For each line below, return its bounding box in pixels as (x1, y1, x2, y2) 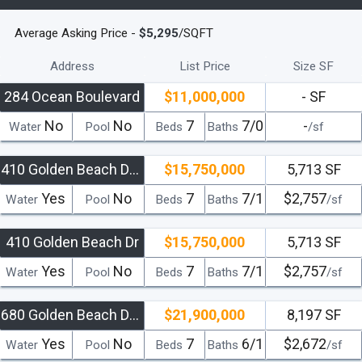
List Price (179, 58, 231, 74)
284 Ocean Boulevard (4, 87, 141, 105)
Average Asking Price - (15, 25, 139, 40)
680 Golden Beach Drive (129, 305, 139, 323)
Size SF (293, 58, 335, 74)
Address (50, 58, 95, 74)
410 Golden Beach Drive (129, 160, 139, 178)
